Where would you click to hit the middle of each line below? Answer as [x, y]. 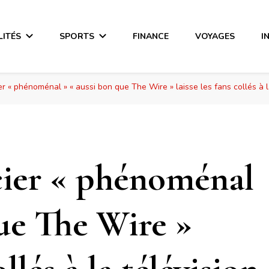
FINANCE [151, 36]
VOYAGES [215, 36]
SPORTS [77, 36]
